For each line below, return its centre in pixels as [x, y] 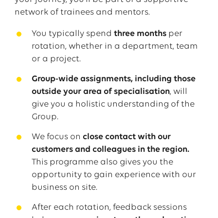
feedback [132, 208]
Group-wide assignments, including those [113, 79]
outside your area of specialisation [100, 92]
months [151, 34]
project [64, 59]
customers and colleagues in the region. [110, 150]
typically [66, 34]
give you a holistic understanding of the [113, 104]
